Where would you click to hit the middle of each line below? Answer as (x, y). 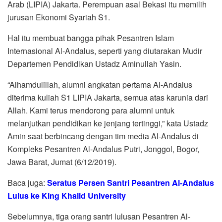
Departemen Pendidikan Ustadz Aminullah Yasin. (94, 63)
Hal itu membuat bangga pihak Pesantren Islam (91, 38)
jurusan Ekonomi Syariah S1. (59, 17)
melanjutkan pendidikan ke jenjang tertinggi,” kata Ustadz (108, 123)
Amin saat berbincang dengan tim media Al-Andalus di (103, 136)
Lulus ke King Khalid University (67, 195)
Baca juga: (27, 182)
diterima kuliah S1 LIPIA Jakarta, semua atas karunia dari (108, 97)
